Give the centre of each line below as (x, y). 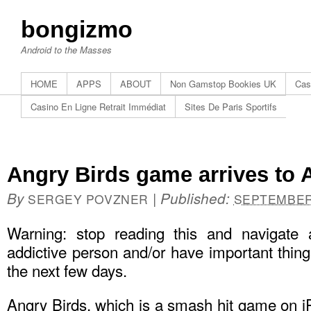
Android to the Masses (66, 50)
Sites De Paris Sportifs (231, 107)
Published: (197, 198)
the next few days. (67, 270)
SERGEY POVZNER (88, 199)
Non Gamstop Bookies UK (223, 84)
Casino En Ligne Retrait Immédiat (98, 107)
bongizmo (77, 29)
